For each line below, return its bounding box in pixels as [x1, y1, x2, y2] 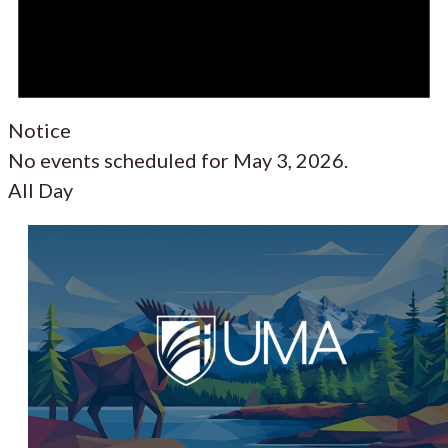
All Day [8, 177, 73, 202]
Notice [8, 117, 71, 142]
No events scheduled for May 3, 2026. [8, 147, 348, 172]
